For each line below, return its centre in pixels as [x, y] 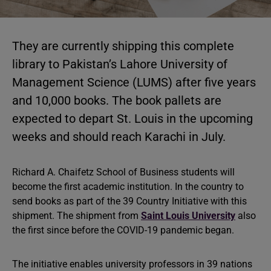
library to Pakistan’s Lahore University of [120, 64]
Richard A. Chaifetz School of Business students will [123, 172]
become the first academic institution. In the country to [128, 187]
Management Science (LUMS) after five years [134, 82]
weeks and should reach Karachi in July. [119, 137]
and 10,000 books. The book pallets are [117, 100]
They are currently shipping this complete [123, 46]
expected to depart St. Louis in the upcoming [132, 119]
